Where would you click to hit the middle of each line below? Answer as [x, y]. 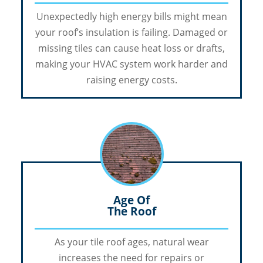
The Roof [131, 211]
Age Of [131, 200]
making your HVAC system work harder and [131, 64]
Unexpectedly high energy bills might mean [131, 17]
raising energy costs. [131, 80]
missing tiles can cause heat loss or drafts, [131, 48]
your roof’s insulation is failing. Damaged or [131, 33]
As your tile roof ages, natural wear [131, 242]
